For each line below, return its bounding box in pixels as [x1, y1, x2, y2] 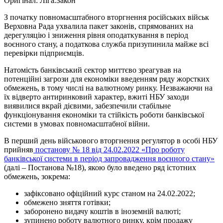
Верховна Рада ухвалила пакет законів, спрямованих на [4, 22, 193, 30]
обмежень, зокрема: [4, 172, 70, 181]
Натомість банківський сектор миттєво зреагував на [4, 66, 181, 74]
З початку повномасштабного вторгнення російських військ [4, 13, 209, 21]
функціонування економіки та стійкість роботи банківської [4, 111, 204, 119]
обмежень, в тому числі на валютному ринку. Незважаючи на [4, 84, 213, 92]
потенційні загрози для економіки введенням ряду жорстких [4, 75, 210, 83]
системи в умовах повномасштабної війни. [4, 119, 150, 128]
